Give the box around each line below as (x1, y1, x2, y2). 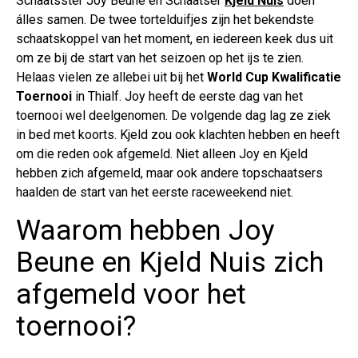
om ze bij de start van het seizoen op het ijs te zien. (16, 50, 304, 66)
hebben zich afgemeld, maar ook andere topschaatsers (16, 165, 323, 181)
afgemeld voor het (16, 278, 246, 312)
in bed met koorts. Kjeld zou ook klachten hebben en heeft (16, 127, 340, 143)
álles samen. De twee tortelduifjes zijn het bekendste (16, 12, 314, 28)
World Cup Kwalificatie (207, 70, 341, 86)
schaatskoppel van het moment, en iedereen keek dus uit (16, 31, 333, 47)
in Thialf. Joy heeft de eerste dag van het (72, 89, 303, 105)
